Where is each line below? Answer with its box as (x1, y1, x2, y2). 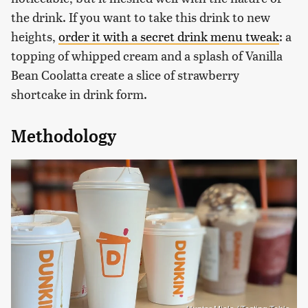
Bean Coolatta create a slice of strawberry (11, 66, 239, 84)
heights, (11, 27, 58, 45)
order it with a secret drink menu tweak (58, 27, 279, 45)
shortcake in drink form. (11, 85, 147, 103)
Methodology (11, 126, 116, 147)
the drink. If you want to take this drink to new (11, 8, 270, 26)
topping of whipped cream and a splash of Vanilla (11, 47, 283, 65)
